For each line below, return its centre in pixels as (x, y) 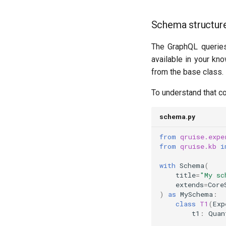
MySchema (196, 194)
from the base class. (187, 72)
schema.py (177, 116)
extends (189, 185)
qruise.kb (198, 147)
